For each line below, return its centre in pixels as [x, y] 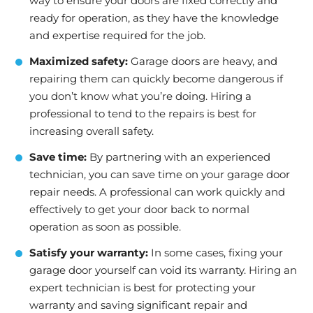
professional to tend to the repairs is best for [143, 114]
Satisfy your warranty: [89, 253]
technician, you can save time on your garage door [160, 174]
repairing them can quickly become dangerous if [156, 79]
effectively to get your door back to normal [139, 209]
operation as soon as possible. [105, 227]
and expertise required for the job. [117, 35]
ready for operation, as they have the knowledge [154, 18]
